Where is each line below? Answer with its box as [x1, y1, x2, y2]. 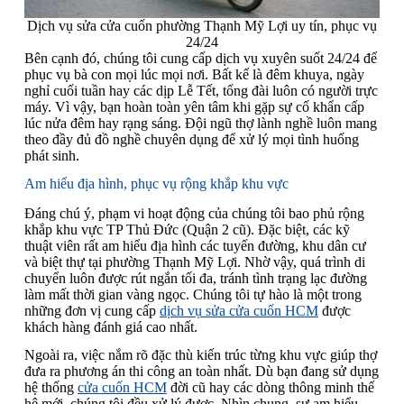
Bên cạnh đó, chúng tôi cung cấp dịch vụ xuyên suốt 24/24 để [23, 50, 377, 67]
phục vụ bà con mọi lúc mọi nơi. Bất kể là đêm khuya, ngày [23, 67, 364, 83]
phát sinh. [23, 148, 79, 164]
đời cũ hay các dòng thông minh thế [166, 379, 374, 395]
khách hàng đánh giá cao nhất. [23, 318, 197, 335]
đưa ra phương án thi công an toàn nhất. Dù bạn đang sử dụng [23, 363, 379, 379]
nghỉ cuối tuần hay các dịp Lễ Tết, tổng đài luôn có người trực [23, 83, 378, 99]
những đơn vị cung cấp [23, 302, 160, 318]
